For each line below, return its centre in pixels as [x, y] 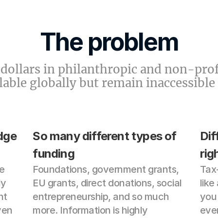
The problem [109, 42]
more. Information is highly [90, 210]
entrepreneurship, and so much [101, 197]
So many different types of [105, 136]
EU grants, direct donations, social [107, 183]
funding [54, 154]
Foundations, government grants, [106, 169]
